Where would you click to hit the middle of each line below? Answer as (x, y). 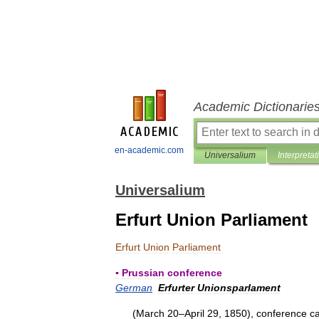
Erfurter (176, 288)
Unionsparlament (239, 288)
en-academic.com (149, 150)
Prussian (143, 273)
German (134, 288)
